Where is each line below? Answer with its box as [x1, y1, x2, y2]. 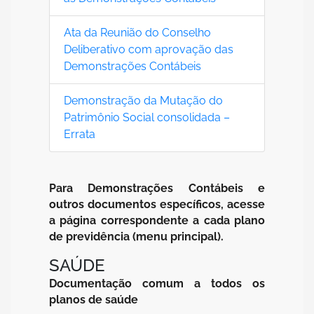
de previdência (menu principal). [49, 229, 224, 243]
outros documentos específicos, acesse [49, 197, 265, 211]
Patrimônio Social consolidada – [64, 110, 230, 124]
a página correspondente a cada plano [49, 213, 265, 227]
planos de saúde [49, 292, 138, 306]
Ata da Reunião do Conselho [64, 25, 211, 39]
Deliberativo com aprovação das [64, 42, 233, 56]
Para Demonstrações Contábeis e [49, 181, 265, 195]
